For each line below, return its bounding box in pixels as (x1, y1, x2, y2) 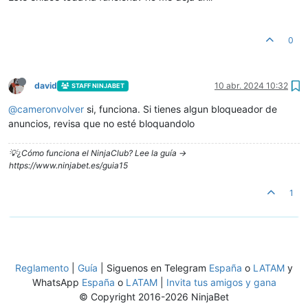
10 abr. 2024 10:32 (214, 80, 288, 91)
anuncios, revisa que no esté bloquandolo (8, 117, 195, 129)
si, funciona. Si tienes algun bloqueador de (84, 102, 277, 115)
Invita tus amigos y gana (166, 276, 276, 288)
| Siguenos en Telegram (98, 261, 209, 274)
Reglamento (15, 261, 69, 274)
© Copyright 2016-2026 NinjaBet (79, 290, 229, 302)
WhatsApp (32, 276, 82, 288)
